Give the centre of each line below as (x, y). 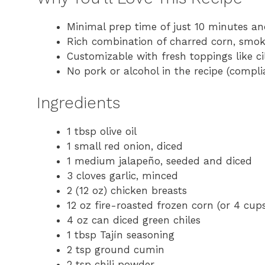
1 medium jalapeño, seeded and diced (159, 161)
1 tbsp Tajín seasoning (121, 235)
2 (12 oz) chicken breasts (127, 191)
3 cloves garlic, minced (122, 176)
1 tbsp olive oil (102, 132)
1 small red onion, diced (125, 146)
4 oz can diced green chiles (134, 220)
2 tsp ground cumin (116, 250)
